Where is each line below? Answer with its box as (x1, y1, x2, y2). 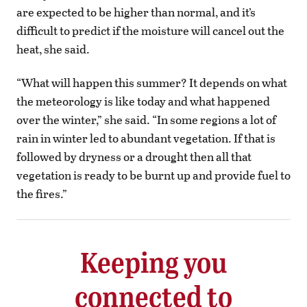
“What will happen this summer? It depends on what (16, 73, 287, 91)
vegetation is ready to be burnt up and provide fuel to (16, 166, 291, 184)
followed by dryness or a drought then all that (16, 147, 251, 165)
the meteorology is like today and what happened (16, 92, 270, 110)
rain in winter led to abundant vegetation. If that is (16, 129, 275, 147)
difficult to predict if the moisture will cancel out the (16, 22, 284, 40)
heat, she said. (16, 40, 90, 58)
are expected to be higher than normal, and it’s (16, 3, 256, 21)
